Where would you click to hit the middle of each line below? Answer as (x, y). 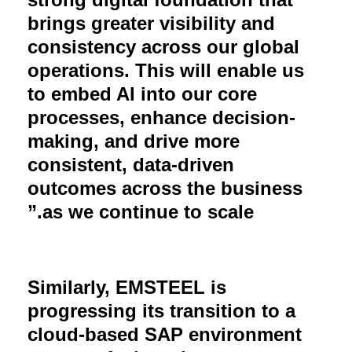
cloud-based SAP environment (165, 334)
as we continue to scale (148, 211)
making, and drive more (134, 141)
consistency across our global (163, 46)
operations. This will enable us (166, 70)
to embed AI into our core (142, 93)
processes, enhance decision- (161, 117)
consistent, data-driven (131, 164)
